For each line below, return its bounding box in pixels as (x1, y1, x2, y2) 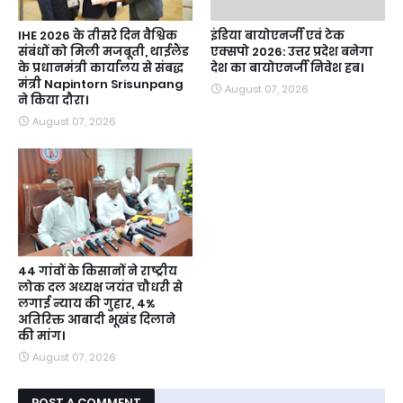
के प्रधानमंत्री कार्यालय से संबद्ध (18, 59, 184, 76)
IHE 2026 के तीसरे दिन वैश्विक (18, 27, 177, 44)
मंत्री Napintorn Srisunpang (18, 76, 184, 93)
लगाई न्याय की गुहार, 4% (18, 295, 156, 312)
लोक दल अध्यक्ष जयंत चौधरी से (18, 279, 183, 296)
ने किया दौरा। (18, 92, 88, 109)
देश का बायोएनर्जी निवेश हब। (210, 59, 363, 76)
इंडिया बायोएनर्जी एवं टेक (210, 27, 345, 44)
